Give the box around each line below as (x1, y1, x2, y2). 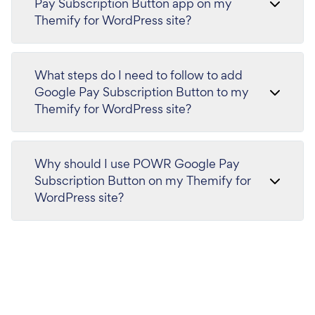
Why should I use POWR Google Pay (34, 155, 240, 172)
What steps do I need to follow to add (34, 66, 243, 83)
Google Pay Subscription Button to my (34, 83, 249, 100)
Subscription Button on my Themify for (34, 172, 251, 188)
